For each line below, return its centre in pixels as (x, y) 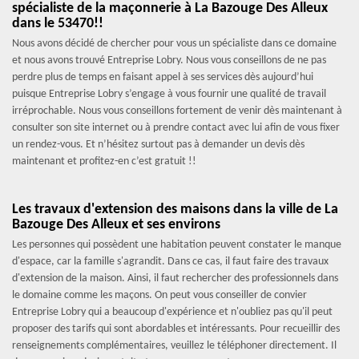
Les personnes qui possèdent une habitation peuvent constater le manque (177, 245)
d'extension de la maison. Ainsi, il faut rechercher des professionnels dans (175, 278)
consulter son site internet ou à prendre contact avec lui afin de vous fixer (176, 128)
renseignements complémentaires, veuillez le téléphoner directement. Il (174, 346)
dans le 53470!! (58, 24)
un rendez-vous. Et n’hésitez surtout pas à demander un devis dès (158, 145)
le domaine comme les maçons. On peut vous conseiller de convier (159, 295)
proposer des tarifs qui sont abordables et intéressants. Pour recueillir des (176, 329)
